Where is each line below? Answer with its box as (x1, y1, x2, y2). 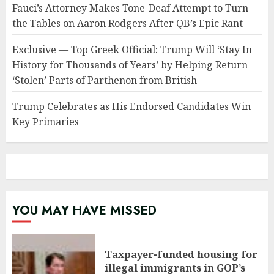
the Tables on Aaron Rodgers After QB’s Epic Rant (12, 17, 243, 30)
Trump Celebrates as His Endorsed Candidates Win (12, 100, 251, 113)
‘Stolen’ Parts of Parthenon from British (12, 73, 197, 87)
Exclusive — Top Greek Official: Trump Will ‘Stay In (12, 43, 252, 56)
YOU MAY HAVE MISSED (12, 202, 157, 220)
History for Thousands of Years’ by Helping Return (12, 58, 248, 72)
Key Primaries (12, 115, 79, 128)
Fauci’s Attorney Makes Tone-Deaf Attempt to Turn (12, 1, 248, 15)
